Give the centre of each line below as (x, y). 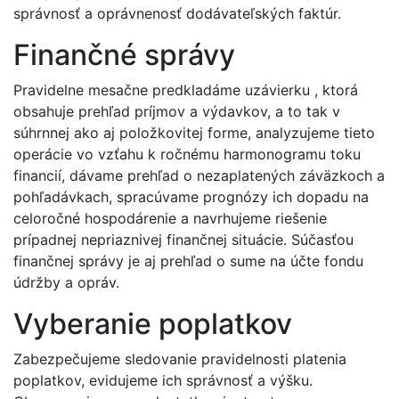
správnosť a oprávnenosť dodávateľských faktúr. (177, 13)
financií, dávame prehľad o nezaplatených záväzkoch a (199, 175)
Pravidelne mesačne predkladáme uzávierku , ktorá (186, 90)
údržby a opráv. (66, 282)
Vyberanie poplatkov (153, 323)
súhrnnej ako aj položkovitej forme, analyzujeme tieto (194, 132)
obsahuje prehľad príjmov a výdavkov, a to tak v (177, 111)
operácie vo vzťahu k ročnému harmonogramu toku (187, 154)
